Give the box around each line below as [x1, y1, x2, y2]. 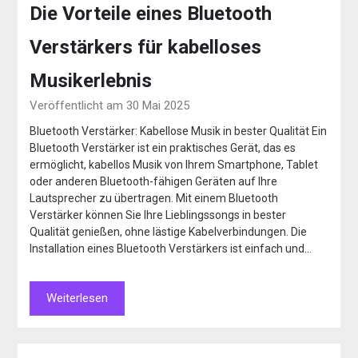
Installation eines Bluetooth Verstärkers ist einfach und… [30, 242, 312, 256]
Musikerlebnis [30, 70, 153, 93]
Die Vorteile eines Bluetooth [30, 2, 272, 26]
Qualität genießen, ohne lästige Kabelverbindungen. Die [30, 225, 308, 239]
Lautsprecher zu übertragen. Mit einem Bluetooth [30, 192, 279, 205]
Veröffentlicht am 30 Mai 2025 [30, 98, 190, 113]
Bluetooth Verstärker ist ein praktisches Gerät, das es [30, 141, 296, 155]
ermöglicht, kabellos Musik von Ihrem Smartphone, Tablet [30, 158, 319, 172]
